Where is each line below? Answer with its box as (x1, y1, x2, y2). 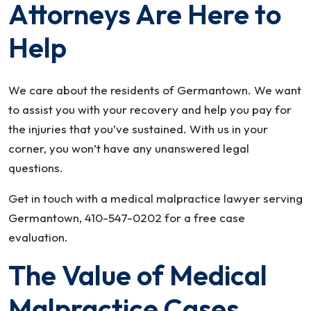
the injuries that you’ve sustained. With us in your (8, 121, 268, 136)
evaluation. (8, 230, 68, 244)
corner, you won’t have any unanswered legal (8, 141, 249, 155)
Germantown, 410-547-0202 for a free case (8, 210, 245, 225)
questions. (8, 160, 63, 175)
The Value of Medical (8, 258, 267, 292)
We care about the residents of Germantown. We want (8, 83, 301, 97)
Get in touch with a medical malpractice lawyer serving (8, 191, 303, 205)
